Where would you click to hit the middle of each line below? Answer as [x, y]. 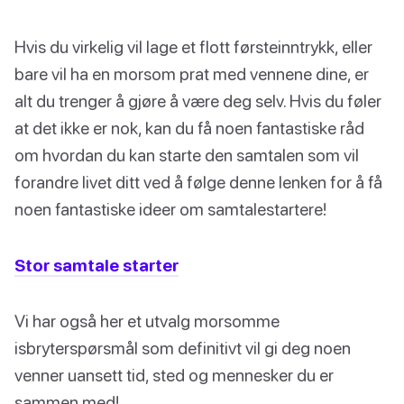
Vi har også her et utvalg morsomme [147, 321]
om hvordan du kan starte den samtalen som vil [187, 155]
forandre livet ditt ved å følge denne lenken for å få [198, 182]
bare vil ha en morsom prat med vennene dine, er [192, 74]
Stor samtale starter [96, 265]
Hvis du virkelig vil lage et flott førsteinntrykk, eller [193, 47]
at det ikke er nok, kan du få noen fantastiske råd [189, 128]
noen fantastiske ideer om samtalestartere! [170, 209]
